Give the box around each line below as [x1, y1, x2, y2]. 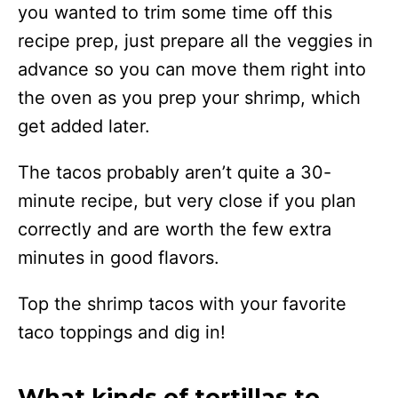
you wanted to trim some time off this [18, 2, 332, 24]
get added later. [18, 115, 150, 138]
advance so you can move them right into [18, 59, 366, 81]
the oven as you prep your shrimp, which [18, 87, 361, 109]
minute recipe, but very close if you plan [18, 190, 356, 212]
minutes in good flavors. [18, 247, 219, 269]
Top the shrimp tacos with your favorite [18, 293, 346, 315]
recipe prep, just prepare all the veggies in [18, 30, 373, 52]
